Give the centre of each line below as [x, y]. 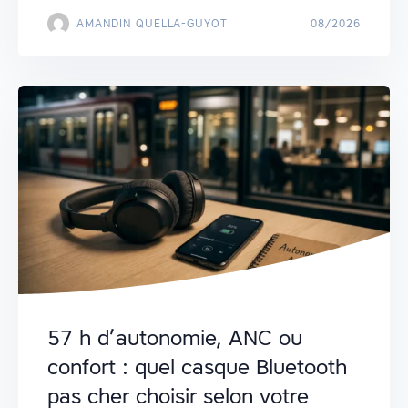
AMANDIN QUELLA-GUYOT [153, 23]
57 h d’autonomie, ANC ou [175, 338]
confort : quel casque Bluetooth [197, 367]
